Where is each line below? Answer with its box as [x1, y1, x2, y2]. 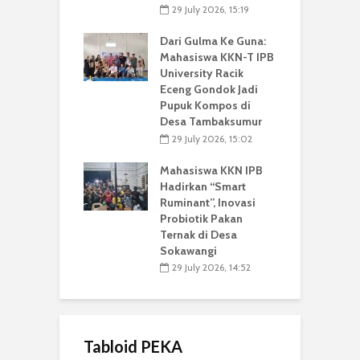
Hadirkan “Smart [160, 178, 246, 194]
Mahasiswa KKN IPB [160, 162, 263, 178]
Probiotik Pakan [160, 211, 243, 226]
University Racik [160, 66, 243, 81]
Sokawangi [160, 243, 217, 258]
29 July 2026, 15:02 [172, 132, 252, 145]
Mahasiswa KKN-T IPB [160, 50, 274, 65]
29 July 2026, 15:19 [172, 3, 249, 16]
